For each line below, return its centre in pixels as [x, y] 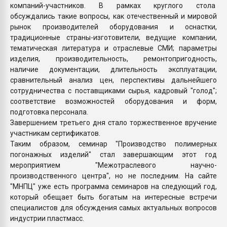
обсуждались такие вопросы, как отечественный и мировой [113, 16]
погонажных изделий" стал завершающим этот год [113, 154]
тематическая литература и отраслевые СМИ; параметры [113, 48]
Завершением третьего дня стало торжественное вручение [113, 122]
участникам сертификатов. [55, 133]
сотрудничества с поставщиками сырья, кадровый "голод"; [113, 90]
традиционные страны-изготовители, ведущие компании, [113, 37]
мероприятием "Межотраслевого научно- [113, 165]
